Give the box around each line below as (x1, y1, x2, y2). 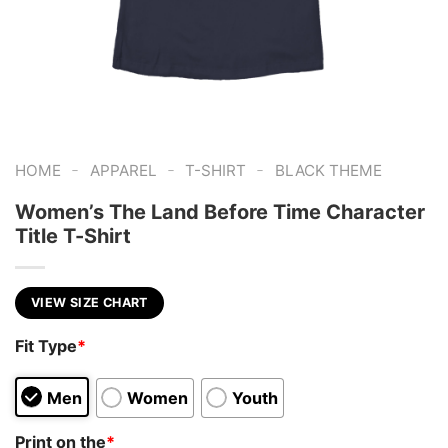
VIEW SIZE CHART (31, 294, 148, 310)
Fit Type (15, 336, 77, 357)
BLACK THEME (274, 161, 382, 180)
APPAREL (89, 161, 157, 180)
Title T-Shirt (15, 223, 131, 248)
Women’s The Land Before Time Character (15, 199, 425, 224)
